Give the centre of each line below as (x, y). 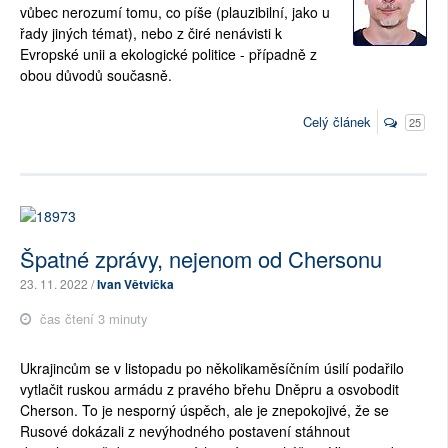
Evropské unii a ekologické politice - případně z (168, 53)
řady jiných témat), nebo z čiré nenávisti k (151, 32)
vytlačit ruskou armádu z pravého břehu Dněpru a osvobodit (209, 389)
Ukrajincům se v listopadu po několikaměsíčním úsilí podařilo (212, 368)
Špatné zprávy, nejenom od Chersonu (201, 258)
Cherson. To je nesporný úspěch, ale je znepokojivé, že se (204, 410)
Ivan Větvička (135, 284)
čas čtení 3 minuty (92, 318)
